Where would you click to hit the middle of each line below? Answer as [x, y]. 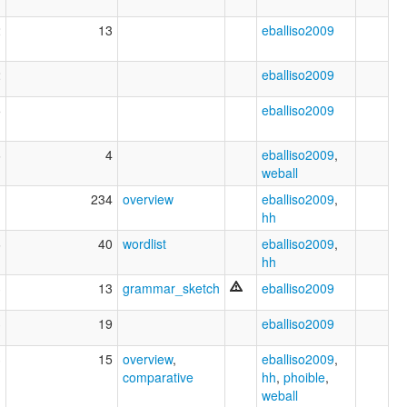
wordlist [144, 243]
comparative [158, 377]
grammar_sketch [171, 288]
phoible [304, 377]
